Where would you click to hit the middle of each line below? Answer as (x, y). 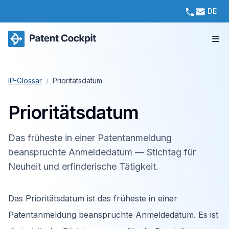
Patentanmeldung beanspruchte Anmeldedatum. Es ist (113, 215)
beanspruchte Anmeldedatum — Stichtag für (102, 152)
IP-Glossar (25, 81)
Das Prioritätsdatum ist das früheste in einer (93, 198)
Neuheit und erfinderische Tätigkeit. (83, 166)
